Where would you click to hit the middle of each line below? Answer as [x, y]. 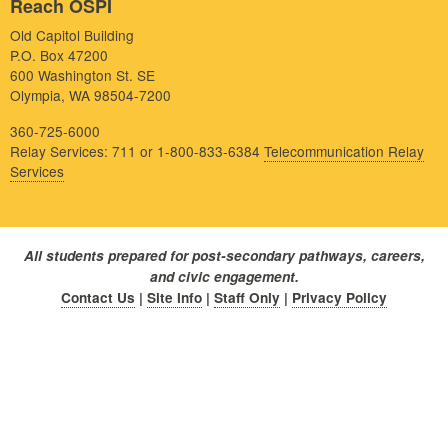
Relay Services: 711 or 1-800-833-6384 [137, 150]
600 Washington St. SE [82, 74]
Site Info [174, 297]
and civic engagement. [224, 276]
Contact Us [98, 297]
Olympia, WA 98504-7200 [90, 94]
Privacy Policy [339, 297]
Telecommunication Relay [344, 150]
